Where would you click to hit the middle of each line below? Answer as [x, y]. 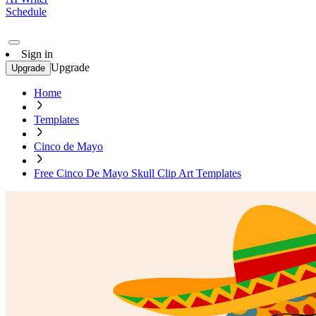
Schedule [26, 12]
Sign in [37, 54]
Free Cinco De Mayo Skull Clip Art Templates [138, 173]
